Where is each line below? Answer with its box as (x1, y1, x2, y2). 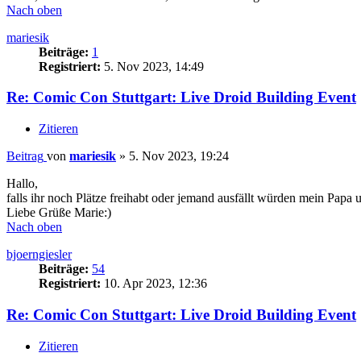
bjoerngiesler (6, 247, 72, 262)
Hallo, (6, 176, 38, 191)
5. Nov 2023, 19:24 (129, 149, 229, 164)
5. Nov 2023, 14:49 (101, 59, 204, 73)
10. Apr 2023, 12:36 (101, 276, 207, 291)
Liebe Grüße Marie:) (6, 205, 111, 220)
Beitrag (6, 149, 44, 164)
